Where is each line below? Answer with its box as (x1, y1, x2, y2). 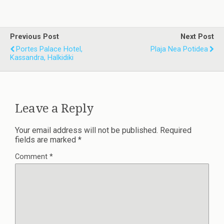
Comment (15, 152, 49, 161)
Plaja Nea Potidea (150, 45, 208, 53)
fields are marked (15, 134, 78, 144)
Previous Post (10, 32, 59, 41)
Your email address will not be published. (15, 125, 158, 135)
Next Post (180, 32, 214, 41)
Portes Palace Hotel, (16, 45, 82, 53)
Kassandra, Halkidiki (10, 53, 73, 62)
